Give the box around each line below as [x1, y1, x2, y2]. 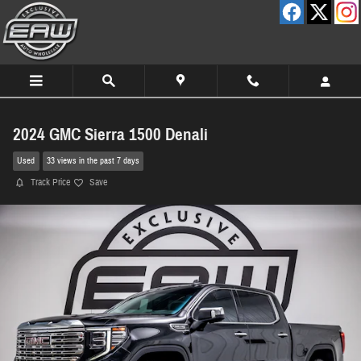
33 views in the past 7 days [46, 156, 139, 167]
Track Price [31, 176, 70, 189]
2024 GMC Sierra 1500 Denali [13, 124, 208, 145]
